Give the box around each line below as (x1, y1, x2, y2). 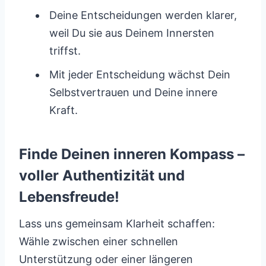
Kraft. (49, 104, 78, 116)
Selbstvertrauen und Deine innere (49, 86, 217, 99)
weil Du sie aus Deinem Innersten (49, 27, 214, 39)
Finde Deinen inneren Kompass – (19, 145, 245, 163)
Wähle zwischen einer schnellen (19, 235, 178, 248)
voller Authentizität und (19, 167, 185, 184)
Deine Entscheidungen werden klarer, (49, 9, 237, 21)
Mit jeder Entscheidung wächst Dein (49, 68, 230, 81)
